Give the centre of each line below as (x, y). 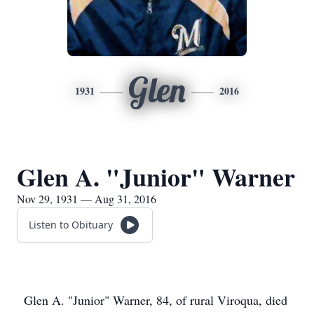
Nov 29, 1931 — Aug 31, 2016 (87, 199)
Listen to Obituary (71, 225)
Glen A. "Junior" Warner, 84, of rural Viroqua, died (156, 300)
